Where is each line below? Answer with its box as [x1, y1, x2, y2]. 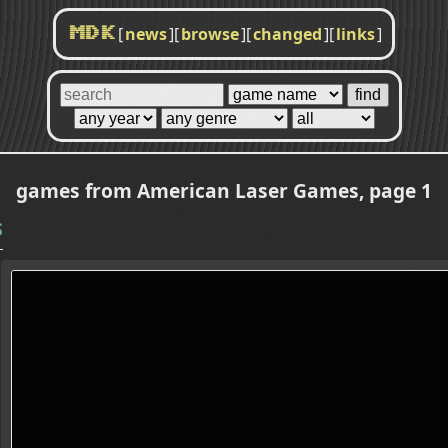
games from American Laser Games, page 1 [16, 176, 432, 204]
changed [253, 23, 322, 45]
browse [181, 23, 239, 45]
